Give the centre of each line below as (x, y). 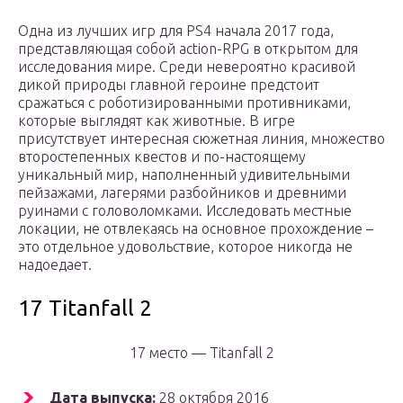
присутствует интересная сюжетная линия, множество (201, 139)
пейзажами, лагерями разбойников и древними (182, 193)
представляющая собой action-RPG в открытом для (188, 49)
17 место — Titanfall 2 (201, 353)
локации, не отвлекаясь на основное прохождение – (196, 229)
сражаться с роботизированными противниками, (184, 103)
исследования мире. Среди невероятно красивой (187, 67)
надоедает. (55, 265)
